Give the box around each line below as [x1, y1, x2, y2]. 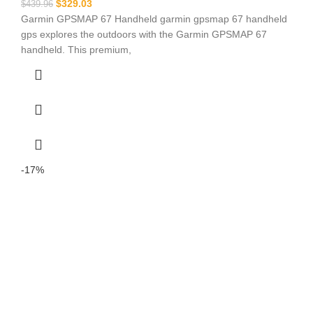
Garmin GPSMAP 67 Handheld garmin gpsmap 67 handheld [21, 13, 287, 24]
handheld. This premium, [21, 44, 131, 55]
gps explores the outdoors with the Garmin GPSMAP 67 [21, 29, 267, 40]
